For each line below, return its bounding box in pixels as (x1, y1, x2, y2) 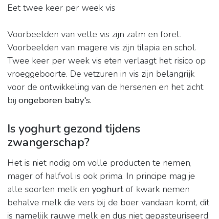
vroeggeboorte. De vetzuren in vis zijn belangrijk (7, 68, 195, 80)
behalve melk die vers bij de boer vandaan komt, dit (7, 197, 209, 209)
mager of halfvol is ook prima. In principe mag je (7, 170, 195, 182)
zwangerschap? (7, 134, 89, 151)
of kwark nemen (123, 183, 190, 196)
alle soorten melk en (7, 183, 92, 196)
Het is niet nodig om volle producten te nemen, (7, 157, 192, 169)
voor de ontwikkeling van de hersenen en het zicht (7, 81, 203, 93)
